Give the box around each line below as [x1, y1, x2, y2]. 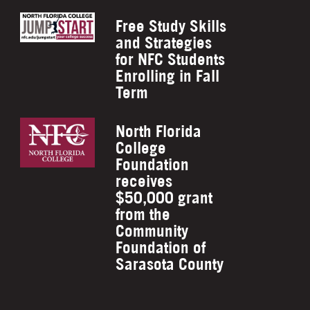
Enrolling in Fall [116, 66, 220, 86]
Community [116, 221, 189, 241]
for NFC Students [116, 49, 226, 69]
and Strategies [116, 33, 212, 53]
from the [116, 204, 171, 224]
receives [116, 171, 173, 191]
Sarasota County [116, 254, 224, 274]
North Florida [116, 121, 202, 141]
